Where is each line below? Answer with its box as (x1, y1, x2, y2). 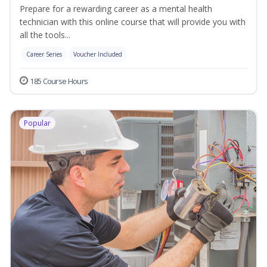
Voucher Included (73, 50, 122, 59)
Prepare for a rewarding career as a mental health (20, 3, 212, 15)
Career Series (26, 50, 62, 59)
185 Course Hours (30, 76, 88, 87)
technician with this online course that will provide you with (20, 16, 246, 28)
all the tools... (20, 29, 70, 41)
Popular (24, 118, 51, 129)
